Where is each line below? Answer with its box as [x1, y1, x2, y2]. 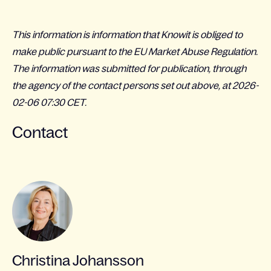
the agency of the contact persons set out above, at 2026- [12, 80, 258, 91]
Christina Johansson [12, 252, 144, 269]
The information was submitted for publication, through [12, 63, 246, 74]
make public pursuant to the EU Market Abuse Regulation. [12, 46, 258, 57]
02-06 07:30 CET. [12, 97, 87, 108]
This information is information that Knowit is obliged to [12, 29, 243, 40]
